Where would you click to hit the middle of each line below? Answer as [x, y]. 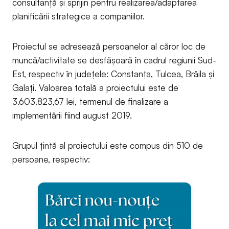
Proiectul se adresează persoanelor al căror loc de [109, 46]
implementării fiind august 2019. [72, 115]
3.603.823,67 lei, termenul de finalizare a [90, 101]
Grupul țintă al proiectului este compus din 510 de [108, 145]
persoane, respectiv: [51, 159]
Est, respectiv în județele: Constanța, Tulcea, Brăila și [113, 74]
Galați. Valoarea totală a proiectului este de [95, 87]
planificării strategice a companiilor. [78, 16]
